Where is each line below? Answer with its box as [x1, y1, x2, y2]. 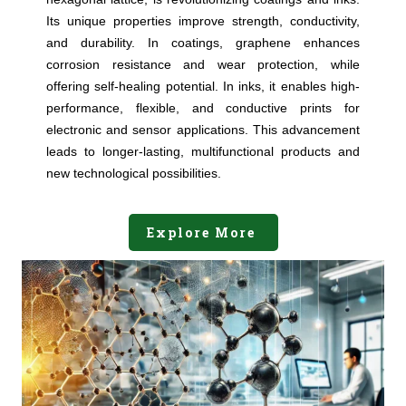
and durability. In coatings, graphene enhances [46, 35, 360, 51]
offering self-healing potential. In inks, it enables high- [46, 79, 360, 94]
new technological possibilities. [46, 166, 221, 181]
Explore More [146, 224, 260, 242]
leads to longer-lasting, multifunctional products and [46, 144, 360, 159]
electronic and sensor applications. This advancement [46, 122, 360, 138]
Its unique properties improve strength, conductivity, [46, 14, 360, 29]
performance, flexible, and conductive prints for [46, 101, 360, 116]
